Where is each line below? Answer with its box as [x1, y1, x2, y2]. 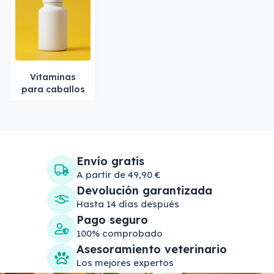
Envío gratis [76, 154, 144, 168]
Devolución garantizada [76, 183, 212, 198]
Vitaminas [30, 72, 76, 83]
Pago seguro [76, 213, 148, 227]
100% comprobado [76, 228, 163, 239]
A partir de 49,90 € [76, 169, 160, 180]
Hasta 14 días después [76, 198, 179, 210]
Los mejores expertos [76, 257, 174, 268]
